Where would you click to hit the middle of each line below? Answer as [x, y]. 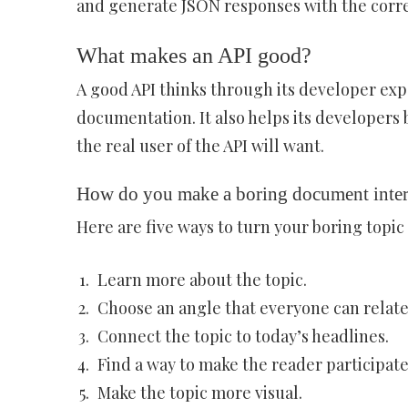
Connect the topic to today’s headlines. [243, 336]
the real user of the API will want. [200, 146]
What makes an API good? [194, 56]
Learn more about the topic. [202, 280]
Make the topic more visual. [199, 393]
